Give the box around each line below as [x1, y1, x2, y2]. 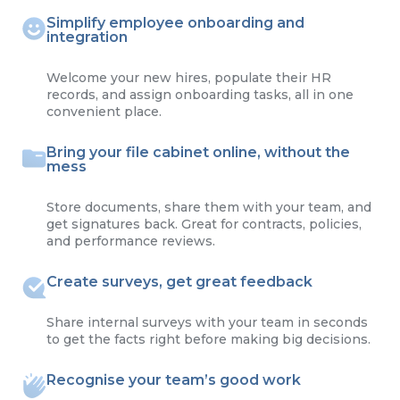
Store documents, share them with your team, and [46, 198, 371, 215]
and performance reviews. [46, 232, 215, 249]
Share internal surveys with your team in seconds [46, 313, 368, 330]
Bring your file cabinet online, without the [46, 143, 350, 161]
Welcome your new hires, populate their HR [46, 69, 331, 86]
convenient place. [46, 103, 162, 120]
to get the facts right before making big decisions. [46, 330, 371, 347]
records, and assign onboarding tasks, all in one [46, 86, 354, 103]
